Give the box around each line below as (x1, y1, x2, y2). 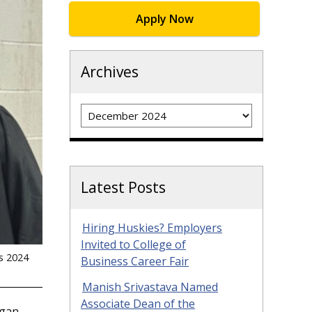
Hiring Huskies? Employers (82, 220, 222, 236)
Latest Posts (81, 178, 166, 198)
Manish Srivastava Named (82, 279, 218, 295)
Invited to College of (81, 237, 186, 253)
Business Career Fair (81, 253, 189, 270)
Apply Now (135, 10, 194, 26)
